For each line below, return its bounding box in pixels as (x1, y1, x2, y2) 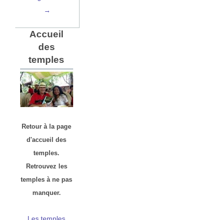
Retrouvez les (26, 163, 67, 170)
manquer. (32, 189, 61, 197)
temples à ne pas (21, 176, 73, 184)
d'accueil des (27, 136, 67, 144)
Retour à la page (22, 123, 72, 131)
